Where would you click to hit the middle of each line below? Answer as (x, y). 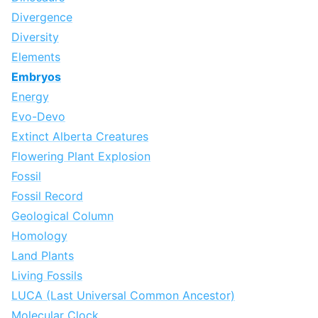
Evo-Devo (38, 117)
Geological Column (62, 216)
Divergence (42, 17)
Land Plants (43, 256)
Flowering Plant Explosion (81, 157)
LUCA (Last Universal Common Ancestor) (123, 296)
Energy (30, 97)
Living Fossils (47, 276)
